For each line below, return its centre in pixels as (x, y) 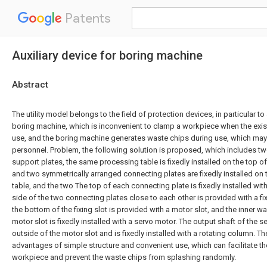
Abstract (30, 85)
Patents (86, 18)
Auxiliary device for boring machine (107, 55)
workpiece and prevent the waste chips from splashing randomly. (124, 257)
